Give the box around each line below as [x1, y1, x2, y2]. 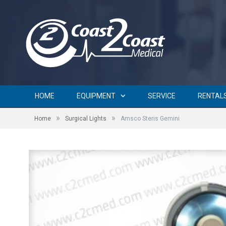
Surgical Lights [65, 115, 106, 122]
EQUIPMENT [77, 91, 116, 100]
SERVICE [148, 91, 176, 100]
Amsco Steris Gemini [121, 115, 180, 122]
